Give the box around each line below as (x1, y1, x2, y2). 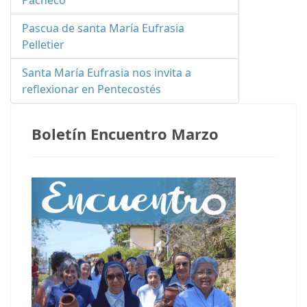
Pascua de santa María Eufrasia (22, 21, 184, 36)
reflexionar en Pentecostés (22, 82, 161, 97)
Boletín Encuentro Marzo (32, 123, 219, 144)
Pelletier (22, 37, 64, 52)
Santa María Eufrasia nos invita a (22, 65, 191, 80)
